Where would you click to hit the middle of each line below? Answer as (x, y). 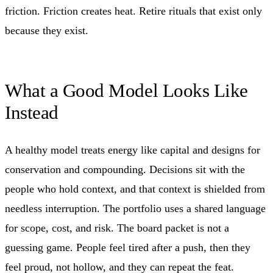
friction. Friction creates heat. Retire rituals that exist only (133, 11)
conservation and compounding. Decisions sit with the (125, 169)
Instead (32, 112)
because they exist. (47, 30)
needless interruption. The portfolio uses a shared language (135, 208)
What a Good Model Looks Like (126, 90)
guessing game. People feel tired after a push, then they (128, 247)
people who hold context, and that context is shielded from (135, 189)
